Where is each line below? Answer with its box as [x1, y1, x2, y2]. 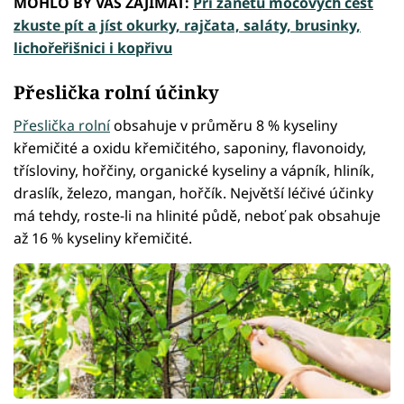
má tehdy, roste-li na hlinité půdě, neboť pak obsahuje [14, 205, 381, 225]
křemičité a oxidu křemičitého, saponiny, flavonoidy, [14, 137, 366, 158]
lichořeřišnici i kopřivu [14, 38, 172, 59]
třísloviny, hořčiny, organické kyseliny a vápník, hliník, [14, 160, 374, 180]
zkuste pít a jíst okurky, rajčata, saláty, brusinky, [14, 15, 361, 36]
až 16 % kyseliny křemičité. [14, 227, 192, 248]
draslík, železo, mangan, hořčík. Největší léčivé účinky [14, 182, 373, 203]
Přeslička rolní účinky [14, 78, 219, 105]
